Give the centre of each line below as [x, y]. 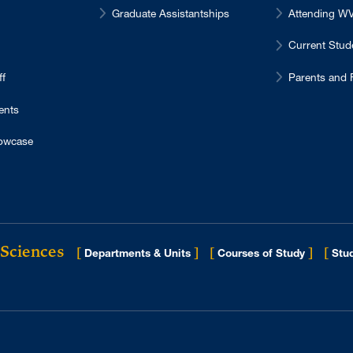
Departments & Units [137, 253]
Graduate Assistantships [171, 13]
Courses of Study [261, 253]
